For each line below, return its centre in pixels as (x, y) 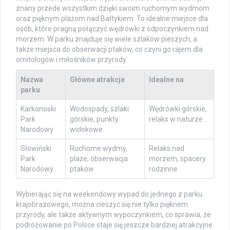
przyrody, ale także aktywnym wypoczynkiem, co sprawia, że (113, 214)
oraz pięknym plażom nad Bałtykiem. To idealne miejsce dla (112, 18)
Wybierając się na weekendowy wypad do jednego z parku (109, 194)
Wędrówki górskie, (178, 109)
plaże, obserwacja (99, 158)
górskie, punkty (94, 119)
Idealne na (166, 79)
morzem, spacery (177, 158)
